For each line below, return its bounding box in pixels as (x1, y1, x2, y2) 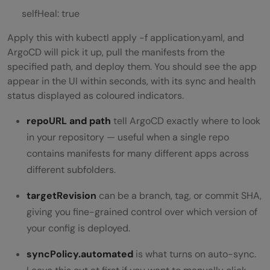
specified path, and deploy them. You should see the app (7, 60, 257, 73)
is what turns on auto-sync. (133, 247, 256, 260)
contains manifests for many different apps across (27, 146, 249, 160)
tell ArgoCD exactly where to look (111, 114, 260, 127)
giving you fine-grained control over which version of (27, 205, 257, 218)
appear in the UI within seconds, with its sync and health (7, 74, 256, 87)
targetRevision (27, 189, 96, 202)
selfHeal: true (7, 7, 80, 20)
